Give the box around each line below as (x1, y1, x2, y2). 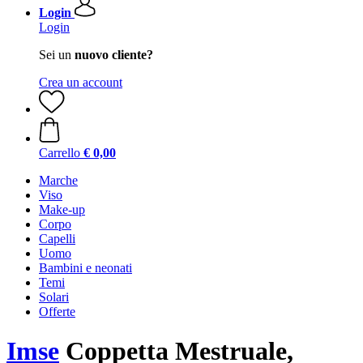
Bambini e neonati (39, 261, 132, 275)
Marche (39, 173, 78, 187)
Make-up (39, 203, 85, 216)
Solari (39, 290, 69, 304)
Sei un (39, 48, 75, 62)
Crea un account (39, 75, 122, 89)
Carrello (39, 146, 80, 160)
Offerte (39, 305, 75, 318)
